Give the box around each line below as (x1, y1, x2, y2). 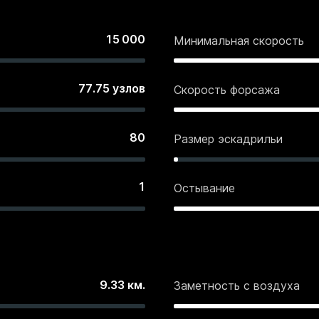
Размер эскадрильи (174, 131, 283, 146)
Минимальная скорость (174, 33, 304, 48)
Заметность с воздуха (174, 278, 300, 293)
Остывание (174, 181, 235, 196)
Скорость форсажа (174, 82, 280, 97)
